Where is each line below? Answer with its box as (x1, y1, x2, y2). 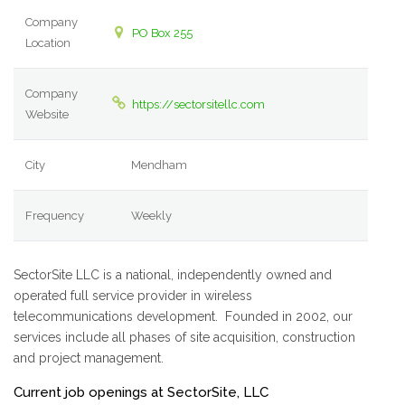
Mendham (131, 158, 188, 173)
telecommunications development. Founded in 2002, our (14, 309, 353, 325)
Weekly (131, 209, 173, 223)
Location (25, 36, 71, 51)
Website (25, 108, 70, 122)
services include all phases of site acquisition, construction (14, 330, 355, 345)
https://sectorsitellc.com (131, 98, 265, 112)
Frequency (25, 209, 85, 223)
